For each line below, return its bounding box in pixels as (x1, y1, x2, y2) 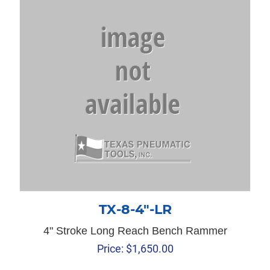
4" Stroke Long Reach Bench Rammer (43, 225, 227, 237)
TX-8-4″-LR (98, 201, 172, 218)
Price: (96, 242, 124, 256)
